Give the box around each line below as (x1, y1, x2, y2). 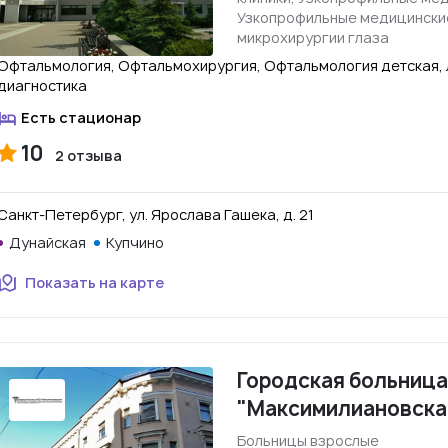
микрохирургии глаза (237, 28, 389, 47)
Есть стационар (21, 108, 141, 127)
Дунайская (9, 233, 86, 252)
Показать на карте (25, 273, 164, 292)
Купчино (106, 233, 164, 252)
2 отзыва (55, 146, 122, 165)
